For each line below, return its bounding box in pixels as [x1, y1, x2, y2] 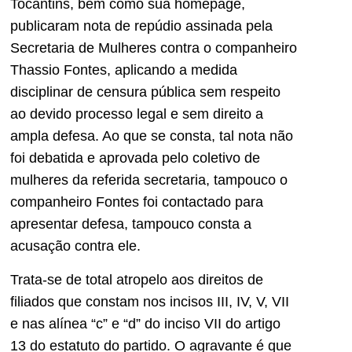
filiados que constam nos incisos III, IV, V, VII [10, 293, 289, 310]
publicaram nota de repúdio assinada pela [10, 18, 273, 35]
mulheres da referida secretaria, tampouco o [10, 172, 288, 189]
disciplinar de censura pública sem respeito [10, 84, 280, 101]
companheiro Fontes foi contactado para [10, 194, 263, 211]
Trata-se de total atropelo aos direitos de [10, 271, 263, 288]
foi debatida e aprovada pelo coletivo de [10, 150, 260, 167]
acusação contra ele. [10, 238, 141, 255]
